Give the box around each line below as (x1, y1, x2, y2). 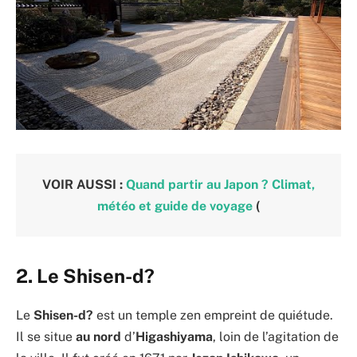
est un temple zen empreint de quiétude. (93, 307, 333, 323)
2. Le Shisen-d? (16, 264, 155, 287)
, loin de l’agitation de (213, 328, 339, 344)
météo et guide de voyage (97, 198, 253, 214)
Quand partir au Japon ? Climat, (126, 176, 315, 192)
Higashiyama (135, 328, 213, 344)
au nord (76, 328, 121, 344)
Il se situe (16, 328, 76, 344)
